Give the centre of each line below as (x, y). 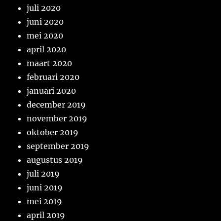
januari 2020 (52, 91)
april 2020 (47, 50)
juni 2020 (45, 22)
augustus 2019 (55, 160)
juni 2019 (45, 188)
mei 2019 (45, 202)
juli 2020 (44, 8)
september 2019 (58, 146)
